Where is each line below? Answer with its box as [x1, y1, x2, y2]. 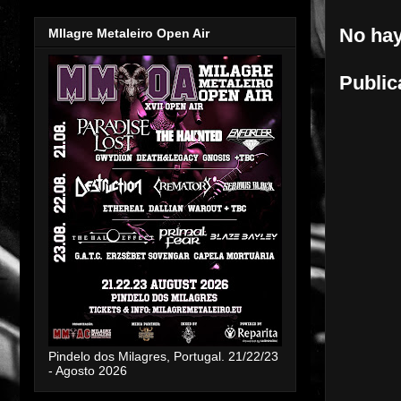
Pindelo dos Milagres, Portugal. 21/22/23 [48, 348, 278, 363]
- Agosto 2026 [48, 363, 127, 378]
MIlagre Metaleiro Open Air [48, 25, 209, 40]
